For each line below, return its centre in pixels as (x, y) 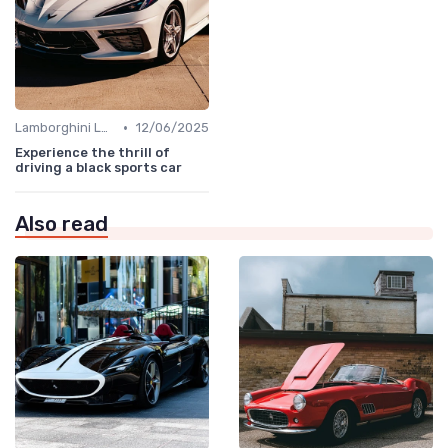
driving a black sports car (98, 168)
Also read (61, 224)
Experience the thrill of (92, 153)
